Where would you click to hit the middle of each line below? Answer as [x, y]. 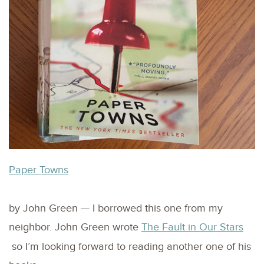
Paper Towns [39, 170]
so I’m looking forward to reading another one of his [130, 246]
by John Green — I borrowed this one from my [116, 208]
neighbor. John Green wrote [75, 227]
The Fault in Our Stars [192, 227]
